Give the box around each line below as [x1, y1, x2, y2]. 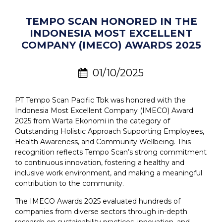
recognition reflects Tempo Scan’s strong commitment [15, 148, 207, 157]
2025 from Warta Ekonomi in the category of [15, 116, 170, 126]
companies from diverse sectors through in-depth [15, 207, 187, 217]
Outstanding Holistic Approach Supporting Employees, [15, 127, 204, 136]
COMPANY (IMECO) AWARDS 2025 [21, 39, 201, 52]
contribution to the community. [15, 179, 124, 188]
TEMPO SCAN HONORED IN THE [25, 15, 197, 28]
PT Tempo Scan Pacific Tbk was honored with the [15, 96, 186, 105]
